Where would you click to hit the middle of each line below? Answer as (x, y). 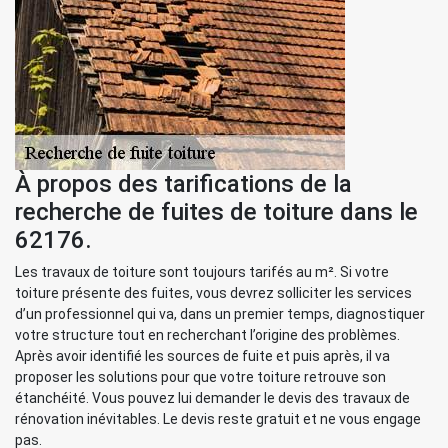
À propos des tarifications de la (183, 184)
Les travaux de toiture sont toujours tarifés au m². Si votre (202, 272)
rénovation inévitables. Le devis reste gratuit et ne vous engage (218, 419)
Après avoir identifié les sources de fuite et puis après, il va (202, 356)
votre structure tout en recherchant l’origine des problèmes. (207, 335)
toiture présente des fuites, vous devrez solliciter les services (213, 293)
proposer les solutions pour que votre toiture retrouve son (200, 377)
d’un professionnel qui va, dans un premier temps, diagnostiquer (220, 314)
